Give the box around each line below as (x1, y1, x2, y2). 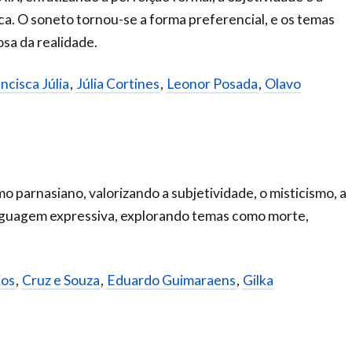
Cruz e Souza (22, 271, 100, 288)
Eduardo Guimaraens (107, 271, 236, 288)
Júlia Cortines (76, 75, 159, 93)
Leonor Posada (167, 75, 258, 93)
